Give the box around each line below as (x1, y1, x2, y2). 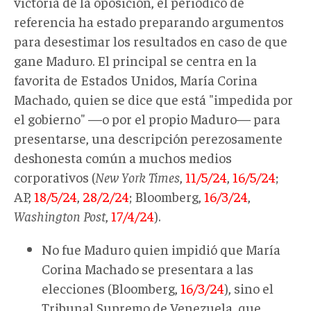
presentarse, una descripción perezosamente (14, 128, 283, 146)
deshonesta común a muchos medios (14, 148, 232, 166)
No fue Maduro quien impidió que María (42, 239, 280, 258)
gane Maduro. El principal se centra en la (14, 51, 257, 69)
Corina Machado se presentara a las (42, 259, 253, 277)
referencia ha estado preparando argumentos (14, 12, 284, 30)
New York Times (95, 167, 180, 185)
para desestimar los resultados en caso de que (14, 31, 287, 49)
